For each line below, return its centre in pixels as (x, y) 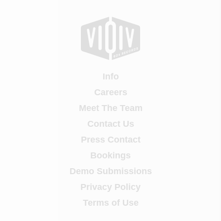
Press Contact (110, 139)
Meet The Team (110, 108)
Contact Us (110, 124)
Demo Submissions (110, 171)
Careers (110, 92)
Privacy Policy (110, 187)
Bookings (110, 155)
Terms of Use (110, 203)
